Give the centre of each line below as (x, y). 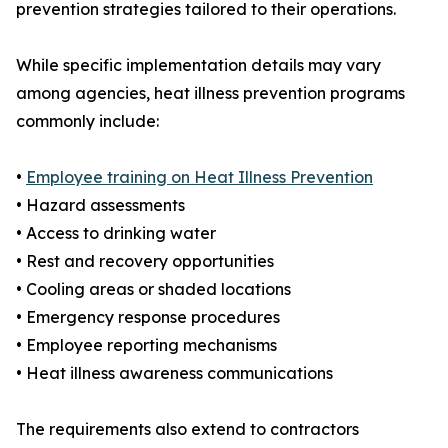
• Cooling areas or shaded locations (153, 289)
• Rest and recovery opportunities (145, 261)
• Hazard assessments (100, 205)
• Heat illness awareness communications (174, 373)
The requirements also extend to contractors (187, 429)
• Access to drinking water (116, 233)
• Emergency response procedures (148, 317)
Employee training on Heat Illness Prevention (199, 177)
